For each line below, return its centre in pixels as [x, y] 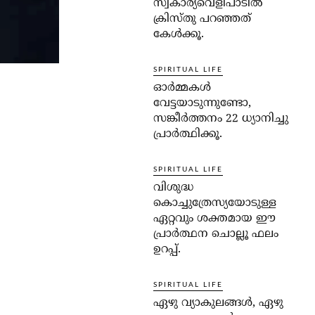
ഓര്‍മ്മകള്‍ [182, 88]
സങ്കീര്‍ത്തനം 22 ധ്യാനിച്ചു [221, 119]
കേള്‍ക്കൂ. [179, 35]
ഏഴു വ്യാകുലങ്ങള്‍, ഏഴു [218, 303]
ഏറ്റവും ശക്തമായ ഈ [214, 219]
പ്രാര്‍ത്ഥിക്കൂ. [188, 135]
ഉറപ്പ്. [167, 250]
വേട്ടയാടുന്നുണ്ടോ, [202, 104]
